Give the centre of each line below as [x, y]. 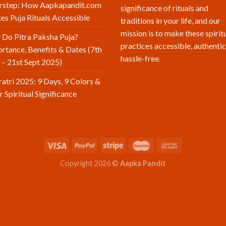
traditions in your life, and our [171, 21]
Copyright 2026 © [90, 163]
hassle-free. [144, 59]
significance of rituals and [164, 8]
